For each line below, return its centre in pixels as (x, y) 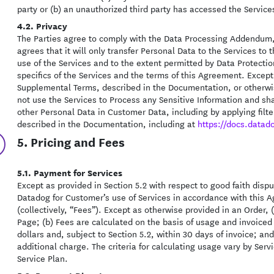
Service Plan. (42, 258)
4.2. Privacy (42, 25)
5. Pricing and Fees (71, 142)
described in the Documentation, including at (107, 124)
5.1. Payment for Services (69, 172)
